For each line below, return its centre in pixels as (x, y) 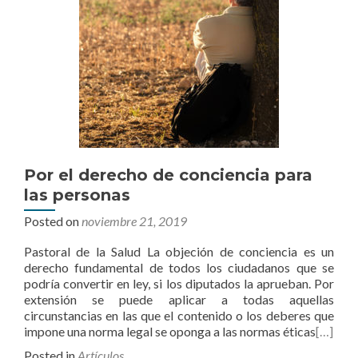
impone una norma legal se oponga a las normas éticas (170, 331)
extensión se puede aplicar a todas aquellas (179, 299)
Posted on (53, 221)
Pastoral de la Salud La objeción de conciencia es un (179, 251)
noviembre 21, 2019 (134, 221)
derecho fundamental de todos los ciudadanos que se (179, 267)
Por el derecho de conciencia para (168, 175)
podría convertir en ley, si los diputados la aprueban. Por (179, 283)
